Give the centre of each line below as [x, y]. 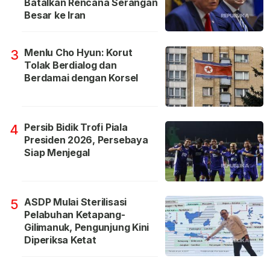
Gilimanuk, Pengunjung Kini [87, 228]
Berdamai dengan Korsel [81, 78]
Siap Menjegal [57, 153]
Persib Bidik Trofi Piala [76, 127]
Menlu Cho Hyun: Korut [78, 53]
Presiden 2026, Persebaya [86, 140]
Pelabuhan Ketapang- [75, 215]
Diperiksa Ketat [60, 240]
